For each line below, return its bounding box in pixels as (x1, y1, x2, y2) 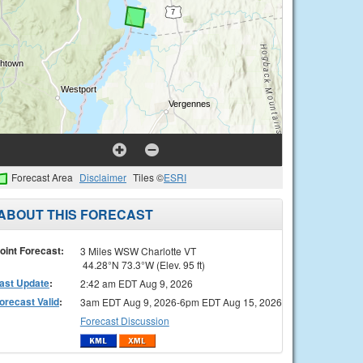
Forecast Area (11, 170, 73, 184)
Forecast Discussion (79, 313, 169, 327)
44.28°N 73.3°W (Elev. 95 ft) (79, 257, 205, 271)
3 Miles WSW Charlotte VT (79, 243, 196, 258)
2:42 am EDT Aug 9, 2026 (79, 275, 193, 290)
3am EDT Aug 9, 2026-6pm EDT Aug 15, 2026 (79, 294, 282, 309)
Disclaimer (79, 170, 126, 184)
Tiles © (133, 170, 164, 184)
